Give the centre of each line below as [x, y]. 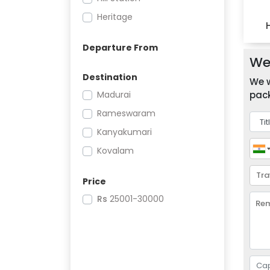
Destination [110, 77]
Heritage [115, 17]
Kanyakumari [124, 132]
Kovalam [115, 150]
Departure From [120, 47]
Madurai [114, 94]
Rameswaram [126, 113]
